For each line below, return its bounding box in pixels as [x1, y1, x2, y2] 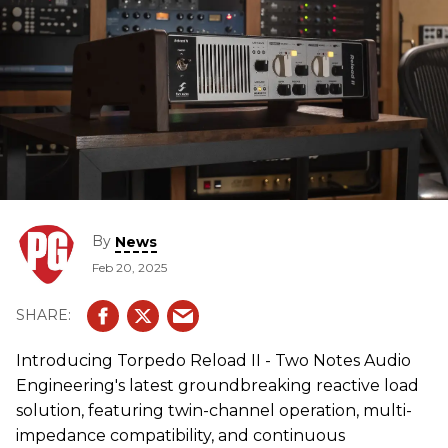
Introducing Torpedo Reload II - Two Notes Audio [16, 350, 411, 370]
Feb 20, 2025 [92, 259, 167, 275]
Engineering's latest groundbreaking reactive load [16, 375, 419, 395]
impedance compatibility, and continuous [16, 425, 345, 445]
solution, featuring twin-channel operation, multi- [16, 400, 412, 420]
